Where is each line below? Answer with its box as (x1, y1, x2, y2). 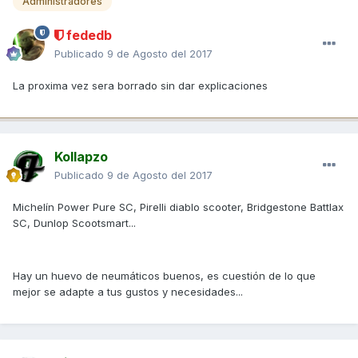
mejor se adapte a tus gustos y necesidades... (13, 284, 243, 298)
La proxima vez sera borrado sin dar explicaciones (13, 78, 268, 92)
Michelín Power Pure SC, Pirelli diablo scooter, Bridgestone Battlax (13, 200, 344, 213)
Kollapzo (54, 148, 108, 165)
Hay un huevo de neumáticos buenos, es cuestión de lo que (13, 268, 316, 282)
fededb (63, 26, 112, 43)
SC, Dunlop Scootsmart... (13, 216, 136, 229)
